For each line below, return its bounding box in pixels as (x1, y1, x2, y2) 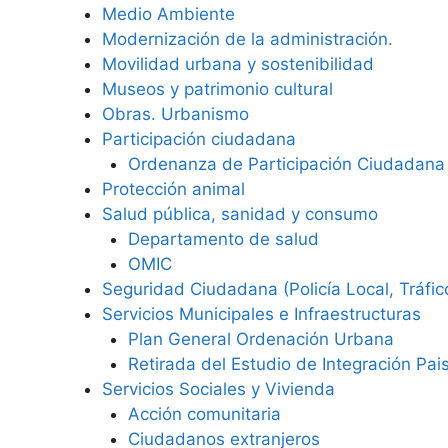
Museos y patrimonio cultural (102, 79, 333, 99)
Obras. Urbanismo (102, 104, 249, 124)
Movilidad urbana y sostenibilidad (102, 54, 374, 74)
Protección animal (102, 179, 245, 199)
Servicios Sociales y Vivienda (102, 379, 335, 399)
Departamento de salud (127, 229, 319, 249)
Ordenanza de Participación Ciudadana (127, 154, 445, 174)
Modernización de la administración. (102, 29, 393, 49)
